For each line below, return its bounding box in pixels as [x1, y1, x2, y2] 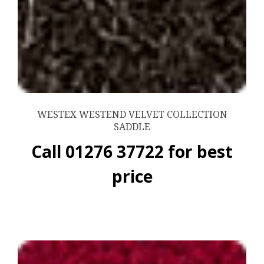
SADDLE [114, 121, 150, 133]
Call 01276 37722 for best [31, 140, 233, 163]
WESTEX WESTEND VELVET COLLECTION [37, 109, 227, 121]
